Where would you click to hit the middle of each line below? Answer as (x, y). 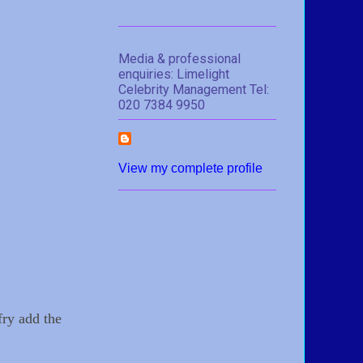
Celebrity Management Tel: (194, 89)
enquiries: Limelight (174, 74)
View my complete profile (190, 168)
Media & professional (179, 58)
